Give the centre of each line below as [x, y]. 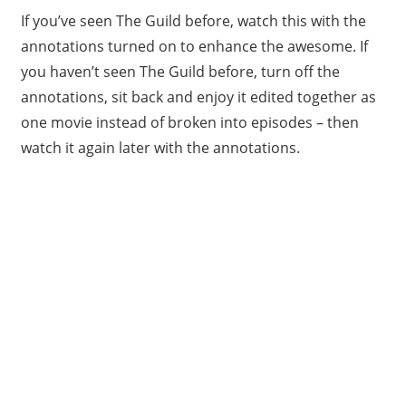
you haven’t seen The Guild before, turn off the [180, 71]
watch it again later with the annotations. [160, 147]
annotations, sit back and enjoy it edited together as [198, 97]
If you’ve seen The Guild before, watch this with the [193, 20]
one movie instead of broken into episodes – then [189, 122]
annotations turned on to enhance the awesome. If [194, 46]
